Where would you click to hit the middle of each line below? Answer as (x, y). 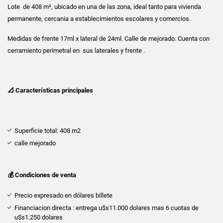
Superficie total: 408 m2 (48, 130)
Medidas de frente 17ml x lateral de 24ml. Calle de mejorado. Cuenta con (109, 38)
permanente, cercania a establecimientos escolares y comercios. (99, 18)
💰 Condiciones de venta (42, 175)
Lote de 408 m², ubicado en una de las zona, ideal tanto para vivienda (104, 6)
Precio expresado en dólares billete (63, 195)
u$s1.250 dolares (39, 217)
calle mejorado (35, 143)
